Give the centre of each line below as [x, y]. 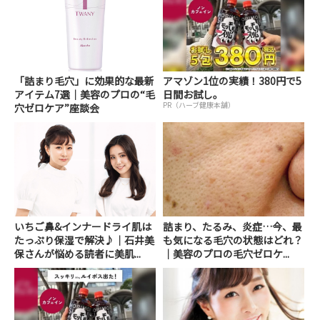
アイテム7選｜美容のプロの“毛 [85, 95]
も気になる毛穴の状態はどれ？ [233, 240]
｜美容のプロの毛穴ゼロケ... [226, 253]
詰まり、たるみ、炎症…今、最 [233, 226]
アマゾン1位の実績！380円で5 [232, 81]
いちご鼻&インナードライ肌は [83, 226]
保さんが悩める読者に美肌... [77, 253]
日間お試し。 [193, 95]
